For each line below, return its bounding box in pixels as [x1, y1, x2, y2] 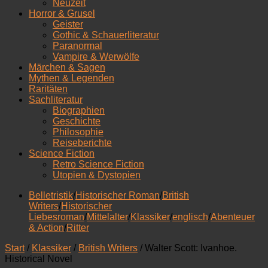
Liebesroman [29, 212, 84, 222]
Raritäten [29, 84, 68, 94]
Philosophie [53, 127, 103, 137]
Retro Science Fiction [53, 159, 144, 169]
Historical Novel [5, 254, 72, 264]
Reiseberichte [53, 138, 112, 148]
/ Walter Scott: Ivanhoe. [138, 243, 237, 253]
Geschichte [53, 116, 100, 126]
